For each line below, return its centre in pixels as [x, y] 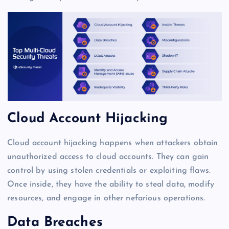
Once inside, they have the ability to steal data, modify [111, 184]
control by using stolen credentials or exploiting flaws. [109, 170]
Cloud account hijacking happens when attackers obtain [113, 143]
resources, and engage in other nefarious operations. [106, 198]
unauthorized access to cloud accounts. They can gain [108, 157]
